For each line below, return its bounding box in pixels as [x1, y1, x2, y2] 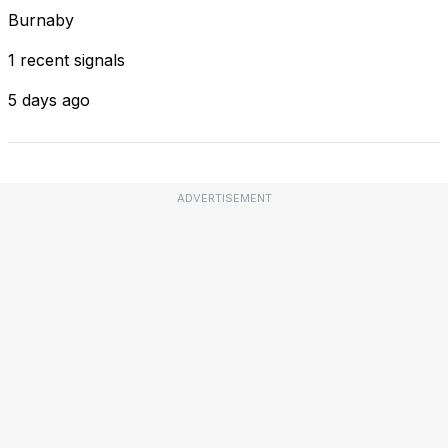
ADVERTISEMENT [176, 190, 272, 205]
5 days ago [8, 89, 90, 110]
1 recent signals [8, 49, 125, 70]
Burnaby [8, 9, 74, 30]
